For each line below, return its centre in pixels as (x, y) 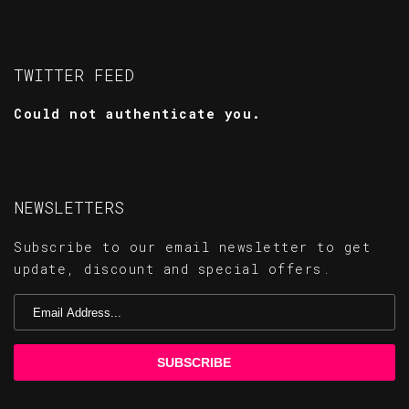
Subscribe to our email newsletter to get (192, 247)
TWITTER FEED (74, 75)
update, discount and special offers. (172, 269)
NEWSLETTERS (69, 207)
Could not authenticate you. (138, 114)
